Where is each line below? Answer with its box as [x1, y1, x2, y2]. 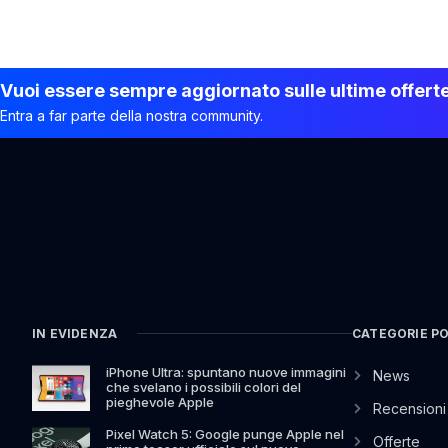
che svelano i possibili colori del [105, 378, 301, 395]
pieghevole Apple [105, 393, 214, 410]
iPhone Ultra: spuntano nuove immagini [105, 363, 346, 380]
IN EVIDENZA [32, 325, 118, 341]
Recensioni [372, 399, 446, 417]
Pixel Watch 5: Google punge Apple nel [105, 425, 344, 442]
